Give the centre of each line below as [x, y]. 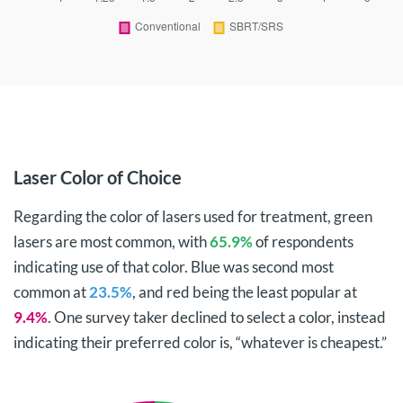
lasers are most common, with [112, 242]
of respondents [303, 242]
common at [51, 292]
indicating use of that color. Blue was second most [174, 267]
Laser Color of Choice [98, 177]
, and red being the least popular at [245, 292]
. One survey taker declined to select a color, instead [217, 317]
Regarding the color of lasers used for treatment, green [193, 216]
